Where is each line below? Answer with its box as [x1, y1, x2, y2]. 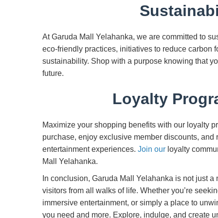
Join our [138, 145, 165, 153]
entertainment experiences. [42, 145, 138, 153]
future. [42, 69, 64, 77]
